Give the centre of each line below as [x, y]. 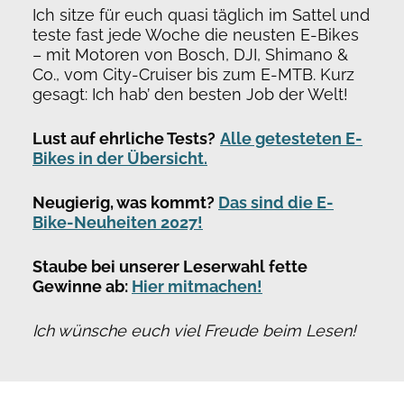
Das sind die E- [276, 202]
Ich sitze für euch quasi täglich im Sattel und [201, 14]
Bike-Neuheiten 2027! [118, 222]
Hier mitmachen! [197, 286]
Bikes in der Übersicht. [120, 158]
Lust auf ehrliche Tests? [124, 138]
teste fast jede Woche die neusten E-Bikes [196, 34]
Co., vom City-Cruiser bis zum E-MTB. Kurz [193, 74]
